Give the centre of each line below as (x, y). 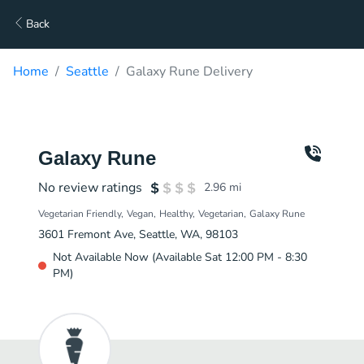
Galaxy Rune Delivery (189, 71)
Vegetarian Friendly (80, 214)
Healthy (176, 214)
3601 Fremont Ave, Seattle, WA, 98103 (138, 234)
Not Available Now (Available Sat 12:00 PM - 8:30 (180, 257)
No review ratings (90, 188)
